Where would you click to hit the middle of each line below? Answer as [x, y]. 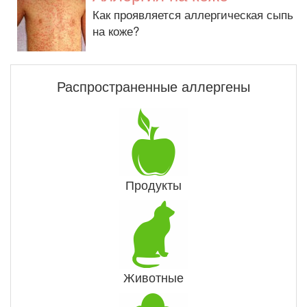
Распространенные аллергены [153, 86]
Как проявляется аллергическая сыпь [193, 14]
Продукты [153, 184]
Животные [153, 277]
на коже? [116, 30]
